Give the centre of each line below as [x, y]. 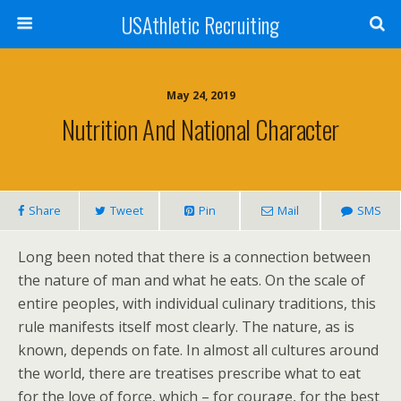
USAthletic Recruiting [200, 24]
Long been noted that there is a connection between [194, 257]
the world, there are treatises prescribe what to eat [189, 373]
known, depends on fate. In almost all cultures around [198, 350]
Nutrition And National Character [200, 129]
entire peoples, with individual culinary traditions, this [197, 303]
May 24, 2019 [200, 95]
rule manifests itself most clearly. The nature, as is [186, 327]
